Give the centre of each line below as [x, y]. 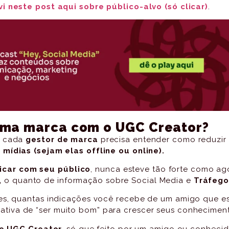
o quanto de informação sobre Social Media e [98, 180]
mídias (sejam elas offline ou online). [84, 151]
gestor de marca [62, 139]
